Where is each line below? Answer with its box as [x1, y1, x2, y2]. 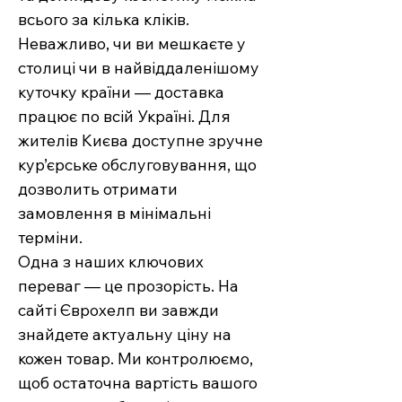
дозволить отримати [18, 179, 178, 200]
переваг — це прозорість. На [18, 275, 239, 297]
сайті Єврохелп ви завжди [18, 300, 219, 321]
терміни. [18, 227, 83, 249]
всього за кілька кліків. [18, 9, 189, 31]
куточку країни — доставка [18, 82, 224, 103]
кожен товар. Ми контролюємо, [18, 348, 253, 370]
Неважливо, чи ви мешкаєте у [18, 33, 246, 55]
